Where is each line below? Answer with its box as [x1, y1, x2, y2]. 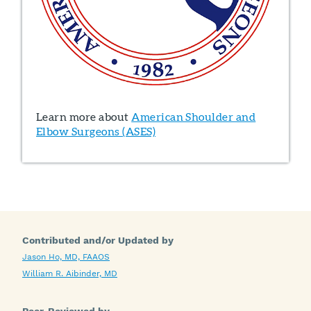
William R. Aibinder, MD [22, 268, 117, 278]
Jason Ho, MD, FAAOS [22, 251, 110, 262]
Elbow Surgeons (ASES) [36, 124, 156, 138]
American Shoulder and [131, 110, 256, 124]
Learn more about [36, 110, 132, 124]
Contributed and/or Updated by [22, 234, 174, 246]
